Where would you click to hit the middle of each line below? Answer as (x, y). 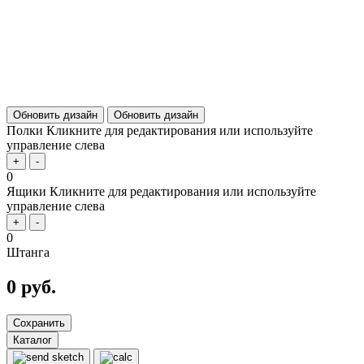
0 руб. (31, 286)
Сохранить (39, 323)
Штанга (28, 252)
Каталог (32, 340)
